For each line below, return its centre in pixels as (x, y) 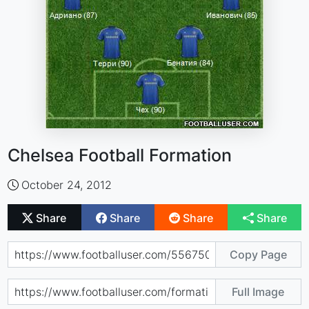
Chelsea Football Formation (120, 155)
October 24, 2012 (67, 185)
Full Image (258, 291)
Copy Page (258, 254)
